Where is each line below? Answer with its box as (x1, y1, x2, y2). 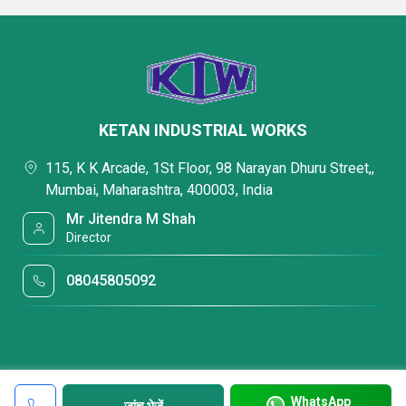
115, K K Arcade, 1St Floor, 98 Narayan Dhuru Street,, (45, 159, 374, 177)
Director (66, 230, 112, 245)
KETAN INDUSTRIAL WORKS (99, 121, 307, 140)
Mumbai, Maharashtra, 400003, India (45, 181, 273, 198)
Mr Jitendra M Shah (66, 210, 197, 227)
